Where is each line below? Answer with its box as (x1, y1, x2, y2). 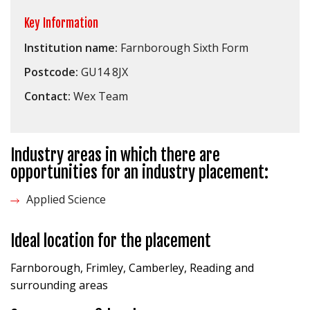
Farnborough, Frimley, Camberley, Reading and (10, 260, 254, 275)
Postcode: (24, 64, 78, 80)
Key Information (24, 16, 98, 30)
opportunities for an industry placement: (10, 163, 268, 183)
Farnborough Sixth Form (118, 40, 248, 55)
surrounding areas (10, 277, 108, 293)
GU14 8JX (78, 64, 128, 80)
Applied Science (26, 192, 106, 207)
